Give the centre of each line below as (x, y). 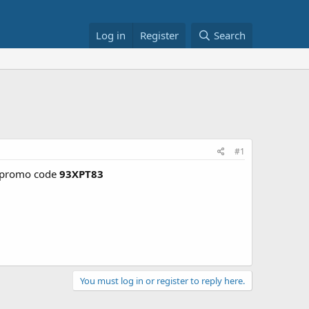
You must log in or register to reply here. (162, 280)
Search (230, 35)
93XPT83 (81, 174)
